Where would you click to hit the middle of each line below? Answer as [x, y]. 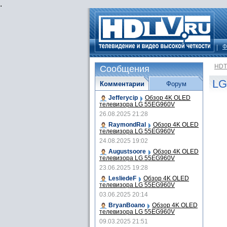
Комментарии [122, 84]
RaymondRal [127, 125]
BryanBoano [127, 205]
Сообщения [125, 69]
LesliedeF [122, 178]
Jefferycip [123, 98]
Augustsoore [127, 152]
